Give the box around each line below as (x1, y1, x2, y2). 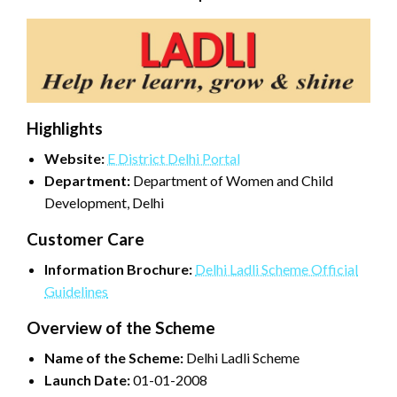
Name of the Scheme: (44, 348, 183, 366)
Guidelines (44, 282, 108, 300)
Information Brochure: (44, 260, 192, 277)
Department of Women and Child (130, 171, 333, 189)
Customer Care (27, 228, 144, 249)
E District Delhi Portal (107, 149, 240, 167)
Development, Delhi (44, 193, 164, 211)
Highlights (27, 117, 103, 138)
